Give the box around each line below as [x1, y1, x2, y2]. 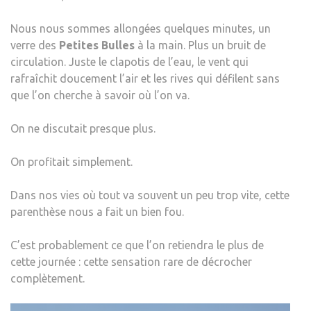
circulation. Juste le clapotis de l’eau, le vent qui [10, 55, 249, 68]
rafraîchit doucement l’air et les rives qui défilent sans [10, 72, 280, 85]
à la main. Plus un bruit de [135, 38, 266, 51]
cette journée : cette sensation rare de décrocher [10, 255, 252, 268]
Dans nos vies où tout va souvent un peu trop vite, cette [10, 188, 289, 201]
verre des [10, 38, 59, 51]
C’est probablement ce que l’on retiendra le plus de [10, 238, 264, 251]
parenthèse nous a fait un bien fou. [10, 205, 184, 218]
